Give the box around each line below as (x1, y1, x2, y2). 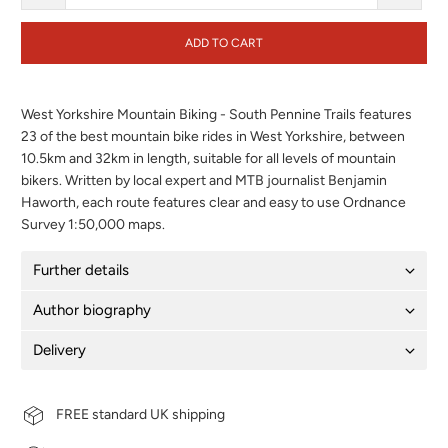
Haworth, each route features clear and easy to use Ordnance (21, 193, 407, 211)
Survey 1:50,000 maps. (21, 215, 166, 233)
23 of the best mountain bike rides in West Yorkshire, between (21, 127, 406, 145)
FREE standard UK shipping (56, 406, 226, 424)
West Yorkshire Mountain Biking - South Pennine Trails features (21, 105, 413, 123)
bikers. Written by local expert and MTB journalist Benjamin (21, 171, 388, 189)
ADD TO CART (185, 35, 263, 50)
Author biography (33, 300, 152, 319)
